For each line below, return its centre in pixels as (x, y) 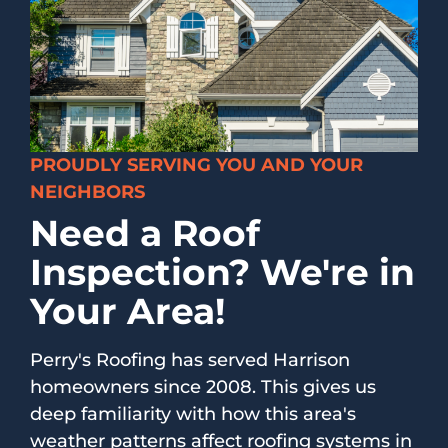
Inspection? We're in (222, 271)
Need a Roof (145, 232)
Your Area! (127, 310)
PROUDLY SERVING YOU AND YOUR (196, 164)
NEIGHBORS (87, 191)
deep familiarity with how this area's (193, 413)
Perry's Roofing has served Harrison (190, 359)
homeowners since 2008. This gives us (203, 386)
